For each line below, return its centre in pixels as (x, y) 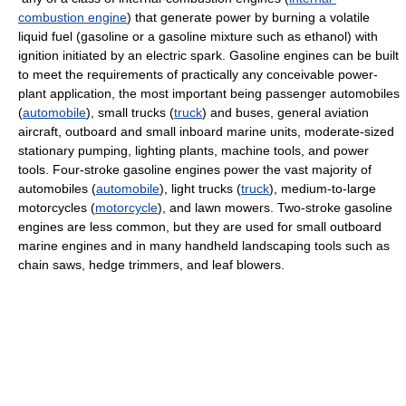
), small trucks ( (130, 112)
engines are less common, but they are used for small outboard (200, 227)
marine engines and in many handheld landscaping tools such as (204, 246)
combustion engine (72, 17)
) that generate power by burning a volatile (248, 17)
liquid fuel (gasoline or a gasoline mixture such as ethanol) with (198, 36)
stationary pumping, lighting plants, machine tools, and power (193, 150)
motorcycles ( (57, 208)
